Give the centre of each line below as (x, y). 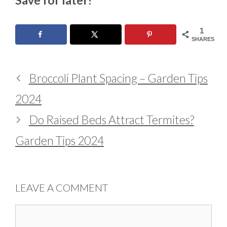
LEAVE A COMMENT (62, 188)
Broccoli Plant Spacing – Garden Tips (118, 78)
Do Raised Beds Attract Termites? (111, 120)
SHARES (203, 39)
